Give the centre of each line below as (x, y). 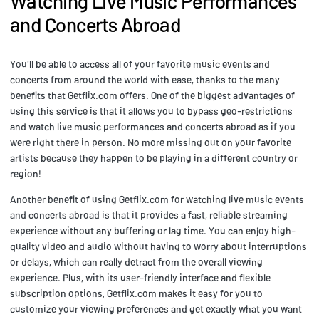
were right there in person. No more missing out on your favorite (151, 142)
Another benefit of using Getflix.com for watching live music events (157, 199)
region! (26, 173)
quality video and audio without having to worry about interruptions (158, 246)
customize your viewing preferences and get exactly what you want (156, 308)
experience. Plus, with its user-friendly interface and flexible (140, 277)
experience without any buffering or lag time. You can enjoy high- (153, 230)
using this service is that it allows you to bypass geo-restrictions (151, 110)
